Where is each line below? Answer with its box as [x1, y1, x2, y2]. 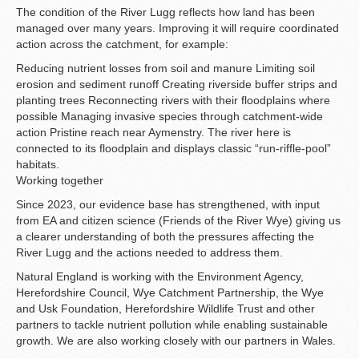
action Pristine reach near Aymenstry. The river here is [16, 126, 291, 139]
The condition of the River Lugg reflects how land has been [16, 6, 315, 19]
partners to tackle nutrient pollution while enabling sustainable [16, 318, 328, 332]
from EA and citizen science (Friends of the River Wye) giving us [16, 214, 341, 228]
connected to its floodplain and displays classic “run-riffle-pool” [16, 142, 331, 155]
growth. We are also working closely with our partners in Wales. [16, 334, 336, 348]
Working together [16, 174, 103, 188]
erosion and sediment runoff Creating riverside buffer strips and [16, 78, 337, 91]
